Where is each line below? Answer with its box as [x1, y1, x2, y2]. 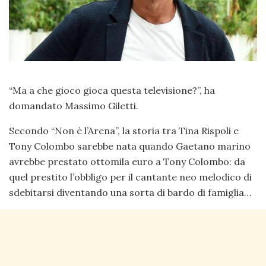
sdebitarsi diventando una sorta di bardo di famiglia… [9, 186, 251, 198]
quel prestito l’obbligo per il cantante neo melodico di [9, 170, 252, 183]
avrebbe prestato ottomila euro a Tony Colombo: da [9, 155, 245, 167]
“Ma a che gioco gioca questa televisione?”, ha [9, 84, 215, 96]
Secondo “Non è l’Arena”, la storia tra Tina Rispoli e [9, 124, 239, 137]
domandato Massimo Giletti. [9, 99, 138, 112]
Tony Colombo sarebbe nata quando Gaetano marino [9, 140, 251, 152]
